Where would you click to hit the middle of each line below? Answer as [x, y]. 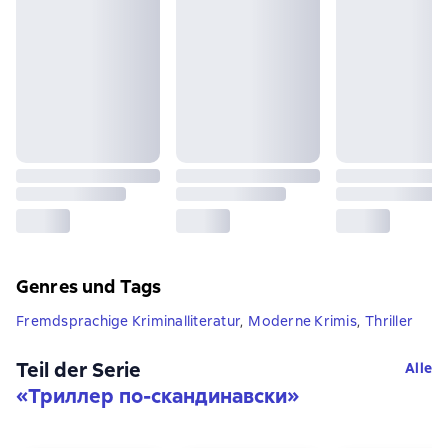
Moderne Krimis [302, 320]
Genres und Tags [89, 286]
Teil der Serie [78, 369]
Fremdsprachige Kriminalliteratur [128, 320]
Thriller [389, 320]
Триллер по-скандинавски [157, 395]
